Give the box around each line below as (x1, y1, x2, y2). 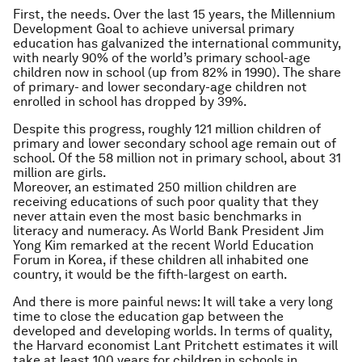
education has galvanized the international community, (13, 36, 341, 51)
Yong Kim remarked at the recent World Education (13, 238, 314, 253)
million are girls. (13, 165, 107, 180)
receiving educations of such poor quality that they (13, 194, 318, 209)
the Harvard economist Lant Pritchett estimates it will (13, 338, 338, 353)
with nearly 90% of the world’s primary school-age (13, 50, 310, 65)
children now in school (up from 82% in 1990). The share (13, 65, 341, 80)
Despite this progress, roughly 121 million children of (13, 121, 321, 137)
